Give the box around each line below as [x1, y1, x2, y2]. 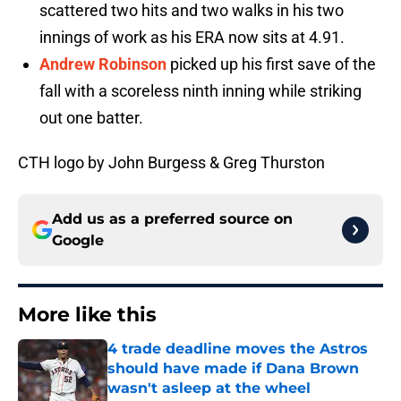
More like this [18, 303, 157, 328]
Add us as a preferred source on [52, 210, 293, 228]
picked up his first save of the [166, 55, 376, 74]
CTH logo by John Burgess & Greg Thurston [18, 153, 325, 173]
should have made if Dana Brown [107, 360, 359, 378]
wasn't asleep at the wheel [107, 380, 311, 397]
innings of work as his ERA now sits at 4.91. [39, 28, 345, 47]
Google [52, 232, 104, 250]
